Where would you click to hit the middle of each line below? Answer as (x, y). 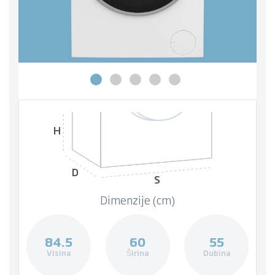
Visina (59, 253)
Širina (137, 253)
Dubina (216, 253)
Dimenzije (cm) (137, 199)
